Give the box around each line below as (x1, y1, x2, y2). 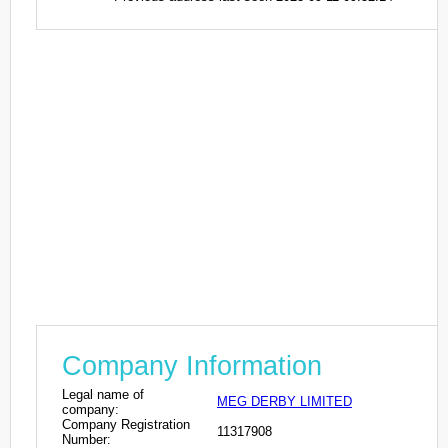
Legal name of (62, 386, 144, 402)
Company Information (62, 350, 322, 381)
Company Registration (62, 416, 190, 432)
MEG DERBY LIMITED (217, 393, 352, 409)
